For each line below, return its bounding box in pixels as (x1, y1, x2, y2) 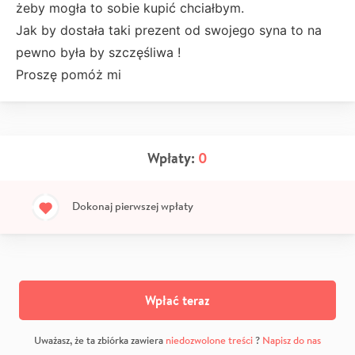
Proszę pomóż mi (16, 67, 125, 82)
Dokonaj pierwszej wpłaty (72, 198, 193, 213)
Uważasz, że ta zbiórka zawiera (34, 334, 166, 347)
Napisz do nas (262, 334, 321, 347)
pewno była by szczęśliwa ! (16, 44, 181, 60)
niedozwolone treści (166, 334, 253, 347)
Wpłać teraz (145, 292, 210, 309)
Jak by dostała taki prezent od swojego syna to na (16, 22, 322, 38)
